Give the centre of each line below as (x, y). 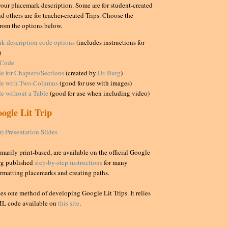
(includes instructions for (110, 42)
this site (69, 203)
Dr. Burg (109, 73)
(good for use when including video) (99, 93)
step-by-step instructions (68, 163)
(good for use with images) (95, 83)
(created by (81, 73)
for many (115, 163)
